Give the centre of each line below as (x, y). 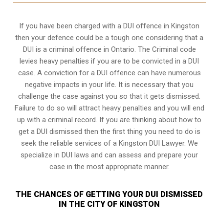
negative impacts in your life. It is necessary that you (109, 84)
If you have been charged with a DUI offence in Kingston (109, 26)
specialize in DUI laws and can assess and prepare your (109, 155)
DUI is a (36, 49)
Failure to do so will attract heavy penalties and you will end (109, 108)
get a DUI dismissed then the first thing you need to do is (109, 131)
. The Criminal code (165, 49)
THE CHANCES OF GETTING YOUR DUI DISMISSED (109, 194)
